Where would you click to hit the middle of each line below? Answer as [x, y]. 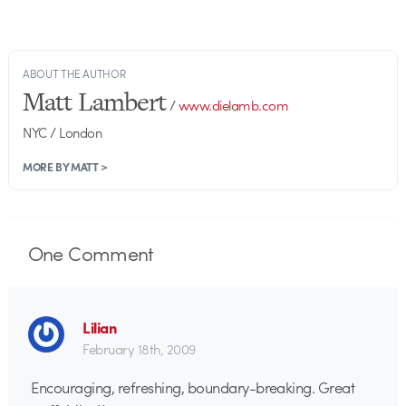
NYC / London [63, 132]
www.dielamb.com [233, 105]
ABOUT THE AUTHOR [74, 73]
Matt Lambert [95, 101]
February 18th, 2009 [139, 348]
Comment [108, 252]
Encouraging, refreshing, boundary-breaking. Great [193, 387]
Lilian [100, 327]
